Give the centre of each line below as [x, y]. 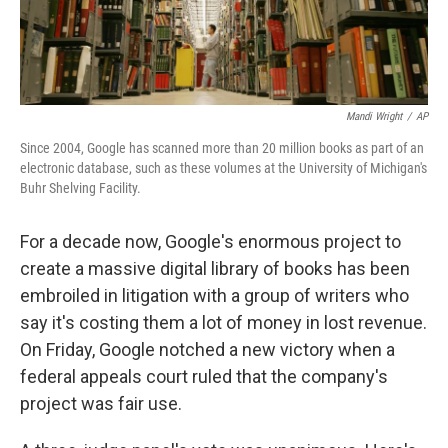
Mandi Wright [374, 117]
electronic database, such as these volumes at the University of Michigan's [223, 168]
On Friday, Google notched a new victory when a [207, 350]
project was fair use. [101, 404]
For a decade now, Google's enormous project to [210, 242]
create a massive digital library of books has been [215, 269]
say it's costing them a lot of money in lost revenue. [223, 323]
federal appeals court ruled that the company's [204, 377]
